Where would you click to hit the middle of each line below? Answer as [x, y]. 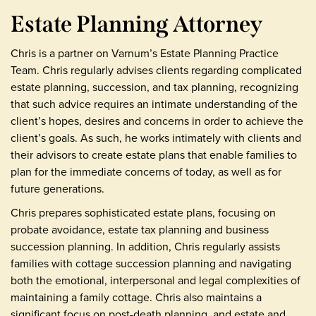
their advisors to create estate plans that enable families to [154, 155]
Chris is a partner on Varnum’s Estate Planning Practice [145, 53]
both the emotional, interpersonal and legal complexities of [156, 280]
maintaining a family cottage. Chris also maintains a [136, 297]
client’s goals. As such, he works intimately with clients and [156, 138]
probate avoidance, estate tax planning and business [140, 230]
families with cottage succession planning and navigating [151, 263]
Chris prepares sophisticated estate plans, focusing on [143, 213]
